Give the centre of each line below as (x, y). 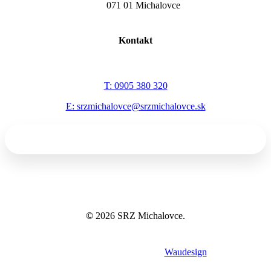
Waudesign (185, 252)
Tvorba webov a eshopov (114, 252)
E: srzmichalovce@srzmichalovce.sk (135, 106)
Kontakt (135, 41)
